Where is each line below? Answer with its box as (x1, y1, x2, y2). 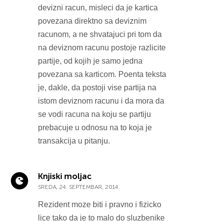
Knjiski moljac (38, 171, 92, 181)
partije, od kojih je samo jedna (38, 56, 143, 65)
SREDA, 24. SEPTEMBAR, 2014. (38, 183, 120, 190)
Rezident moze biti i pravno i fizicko (38, 200, 162, 209)
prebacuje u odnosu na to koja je (38, 123, 152, 132)
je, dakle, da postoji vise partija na (38, 83, 157, 92)
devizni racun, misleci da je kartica (38, 3, 158, 12)
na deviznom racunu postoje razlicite (38, 43, 166, 52)
